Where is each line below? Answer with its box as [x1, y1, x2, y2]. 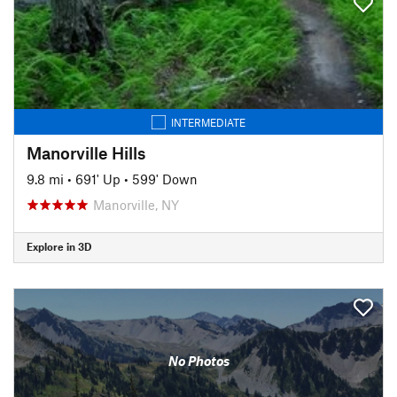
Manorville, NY [93, 196, 179, 213]
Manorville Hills [27, 142, 145, 163]
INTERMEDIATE [171, 115, 245, 128]
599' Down [132, 170, 198, 187]
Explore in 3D [27, 240, 91, 253]
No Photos [167, 353, 230, 369]
